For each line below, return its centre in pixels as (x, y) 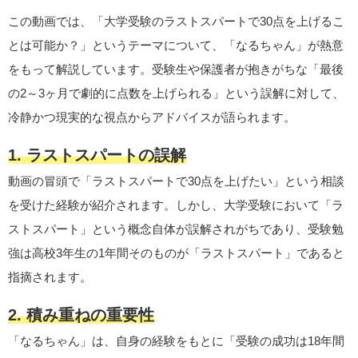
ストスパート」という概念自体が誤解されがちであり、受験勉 (176, 229)
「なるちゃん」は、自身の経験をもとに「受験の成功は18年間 (176, 341)
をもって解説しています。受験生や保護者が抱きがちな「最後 (176, 69)
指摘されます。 (50, 277)
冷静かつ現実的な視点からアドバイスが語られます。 (152, 117)
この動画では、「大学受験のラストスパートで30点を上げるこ (176, 21)
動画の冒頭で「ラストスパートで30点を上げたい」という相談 (176, 181)
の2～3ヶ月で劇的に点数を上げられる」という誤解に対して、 (176, 93)
